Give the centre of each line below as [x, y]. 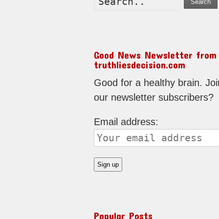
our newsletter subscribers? [154, 97]
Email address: [126, 122]
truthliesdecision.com [140, 65]
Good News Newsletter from [155, 55]
